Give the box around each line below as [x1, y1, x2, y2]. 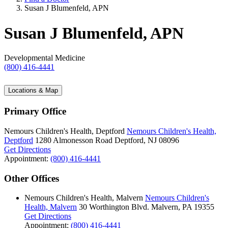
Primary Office [4, 106, 66, 117]
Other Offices [4, 173, 59, 184]
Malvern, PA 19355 [151, 203, 214, 212]
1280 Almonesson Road [35, 135, 112, 145]
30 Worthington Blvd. [79, 203, 149, 212]
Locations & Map [8, 87, 58, 95]
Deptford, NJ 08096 [115, 135, 179, 145]
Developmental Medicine [4, 53, 85, 63]
